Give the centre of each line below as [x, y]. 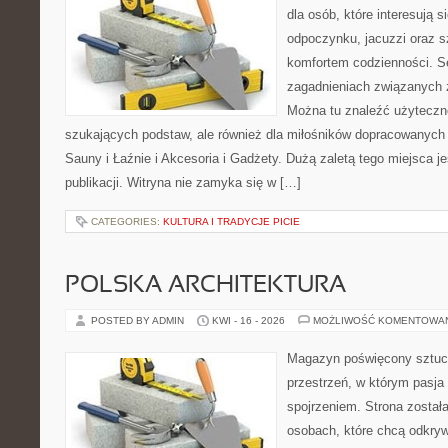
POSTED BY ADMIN [139, 320]
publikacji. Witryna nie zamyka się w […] [183, 182]
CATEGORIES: [127, 221]
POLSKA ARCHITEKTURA [205, 286]
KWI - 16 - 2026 [248, 320]
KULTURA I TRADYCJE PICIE [231, 221]
